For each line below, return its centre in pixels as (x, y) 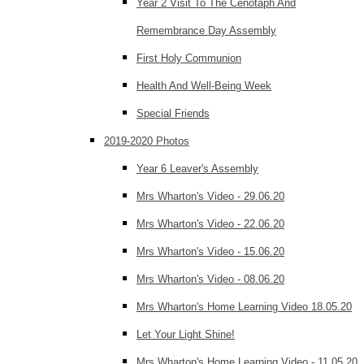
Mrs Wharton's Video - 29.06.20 (210, 196)
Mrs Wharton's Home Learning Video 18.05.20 (244, 306)
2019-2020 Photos (147, 141)
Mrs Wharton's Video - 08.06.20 (210, 279)
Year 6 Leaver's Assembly (197, 168)
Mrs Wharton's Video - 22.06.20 (210, 223)
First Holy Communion (189, 58)
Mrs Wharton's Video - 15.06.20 (210, 251)
